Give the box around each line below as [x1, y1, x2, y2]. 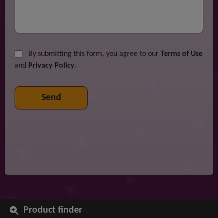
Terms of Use [161, 50, 202, 58]
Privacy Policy [28, 62, 74, 70]
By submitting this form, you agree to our [26, 50, 161, 58]
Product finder [23, 205, 82, 216]
